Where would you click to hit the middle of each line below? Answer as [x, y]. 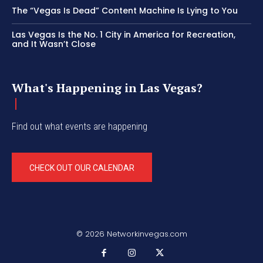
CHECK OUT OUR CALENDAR [82, 168]
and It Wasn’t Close [54, 44]
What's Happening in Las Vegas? [107, 88]
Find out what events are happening [80, 127]
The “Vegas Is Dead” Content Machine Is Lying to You [125, 11]
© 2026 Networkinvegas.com [131, 234]
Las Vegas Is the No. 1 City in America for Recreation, [124, 35]
